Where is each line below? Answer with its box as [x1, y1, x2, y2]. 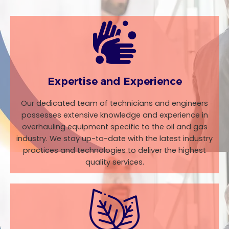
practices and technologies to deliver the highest [23, 145, 206, 156]
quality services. [85, 157, 144, 168]
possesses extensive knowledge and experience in [21, 110, 208, 121]
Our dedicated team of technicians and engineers [21, 98, 208, 109]
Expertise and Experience [47, 75, 182, 88]
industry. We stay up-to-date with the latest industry [16, 133, 213, 144]
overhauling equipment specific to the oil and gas [21, 122, 208, 132]
